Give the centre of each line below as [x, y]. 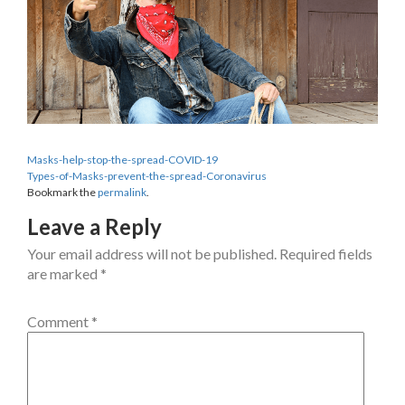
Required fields [326, 253]
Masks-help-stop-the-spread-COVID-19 [122, 159]
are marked [64, 273]
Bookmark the [62, 192]
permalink [122, 192]
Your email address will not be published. [152, 253]
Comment [59, 321]
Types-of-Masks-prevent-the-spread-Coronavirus [147, 175]
